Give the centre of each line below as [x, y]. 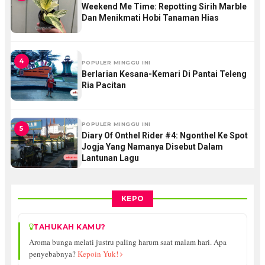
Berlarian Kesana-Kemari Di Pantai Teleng [164, 74]
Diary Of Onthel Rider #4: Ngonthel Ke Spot [164, 135]
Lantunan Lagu [110, 158]
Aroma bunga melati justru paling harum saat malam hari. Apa [127, 242]
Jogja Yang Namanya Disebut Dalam [152, 147]
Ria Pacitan [104, 85]
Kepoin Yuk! [98, 254]
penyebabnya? [53, 254]
